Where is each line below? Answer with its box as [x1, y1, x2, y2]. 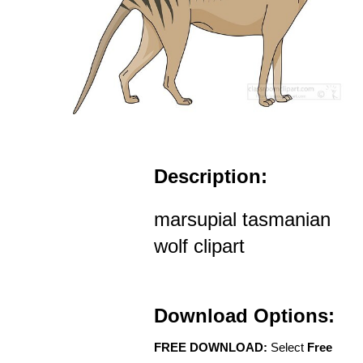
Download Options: [154, 305, 335, 327]
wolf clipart [154, 235, 245, 258]
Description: [154, 165, 267, 188]
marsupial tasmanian [154, 208, 331, 231]
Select [267, 340, 307, 355]
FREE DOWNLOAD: [154, 340, 267, 355]
